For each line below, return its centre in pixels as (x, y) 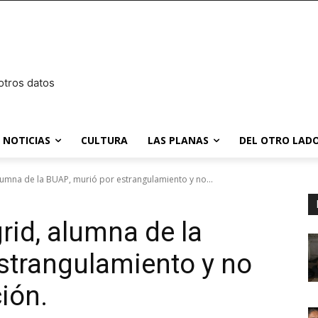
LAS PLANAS (178, 140)
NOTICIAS (27, 140)
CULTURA (104, 140)
